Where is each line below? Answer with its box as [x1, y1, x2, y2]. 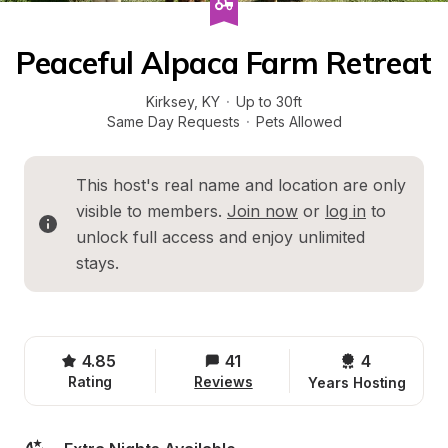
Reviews [194, 373, 253, 390]
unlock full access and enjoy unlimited [76, 227, 365, 247]
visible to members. [76, 201, 227, 221]
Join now [227, 201, 298, 221]
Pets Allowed [255, 113, 342, 130]
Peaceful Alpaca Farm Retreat [16, 44, 432, 82]
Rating [67, 373, 113, 390]
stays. [76, 253, 119, 273]
